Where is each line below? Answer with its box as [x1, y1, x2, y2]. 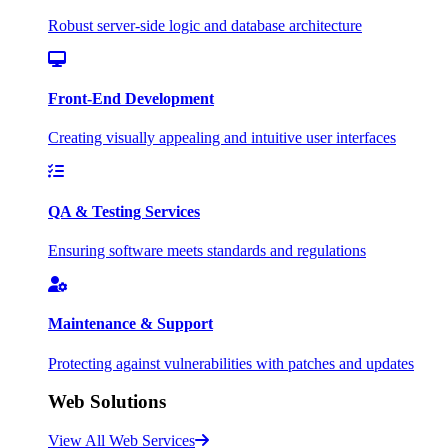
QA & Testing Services [48, 202, 200, 220]
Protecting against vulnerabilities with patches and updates [48, 354, 414, 372]
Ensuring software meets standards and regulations [48, 241, 366, 259]
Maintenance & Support [48, 315, 213, 333]
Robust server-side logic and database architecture [48, 16, 362, 34]
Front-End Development [48, 90, 214, 108]
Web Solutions [48, 391, 166, 413]
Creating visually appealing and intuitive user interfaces [48, 129, 396, 147]
